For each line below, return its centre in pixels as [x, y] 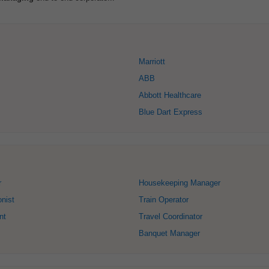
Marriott [152, 62]
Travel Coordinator [171, 216]
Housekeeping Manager [180, 183]
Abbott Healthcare [170, 95]
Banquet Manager [169, 233]
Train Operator [164, 200]
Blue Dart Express [171, 112]
